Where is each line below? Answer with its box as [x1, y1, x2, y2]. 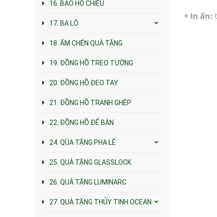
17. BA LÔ [49, 19, 78, 27]
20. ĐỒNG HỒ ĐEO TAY [49, 78, 118, 87]
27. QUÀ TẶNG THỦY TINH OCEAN [49, 198, 152, 206]
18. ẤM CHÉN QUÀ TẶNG [49, 39, 123, 47]
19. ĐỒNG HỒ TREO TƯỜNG [49, 59, 133, 67]
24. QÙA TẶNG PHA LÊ [49, 138, 116, 146]
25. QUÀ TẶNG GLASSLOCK [49, 158, 131, 166]
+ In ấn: [184, 10, 213, 21]
